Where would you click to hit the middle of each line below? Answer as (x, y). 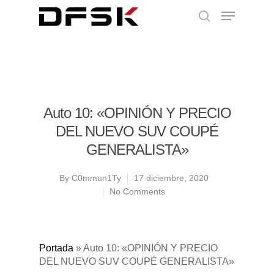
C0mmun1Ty (96, 178)
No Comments (137, 191)
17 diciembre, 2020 (171, 178)
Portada (56, 248)
